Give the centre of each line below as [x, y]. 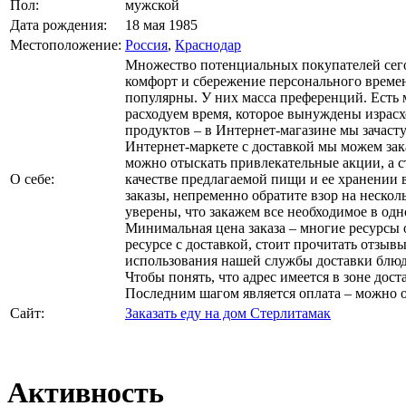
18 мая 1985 [161, 24]
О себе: [32, 179]
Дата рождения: [58, 24]
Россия [146, 44]
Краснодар [208, 44]
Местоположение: [66, 44]
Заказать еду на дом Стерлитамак [228, 313]
